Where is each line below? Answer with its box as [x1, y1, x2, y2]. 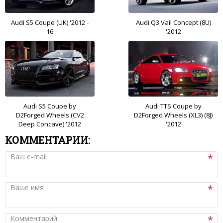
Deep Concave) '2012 [18, 119, 81, 128]
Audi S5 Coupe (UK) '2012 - [11, 17, 89, 27]
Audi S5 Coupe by [23, 101, 76, 111]
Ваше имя [10, 182, 44, 192]
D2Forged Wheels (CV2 [15, 110, 84, 119]
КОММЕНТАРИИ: [5, 133, 90, 146]
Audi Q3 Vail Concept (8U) [135, 17, 211, 27]
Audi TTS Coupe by [145, 101, 202, 111]
